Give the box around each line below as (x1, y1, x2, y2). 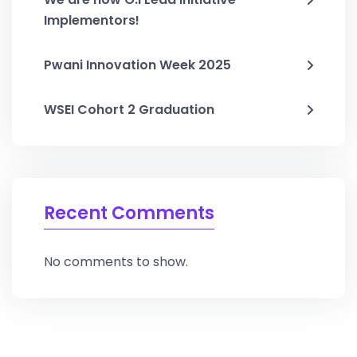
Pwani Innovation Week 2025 (44, 55, 231, 74)
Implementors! (44, 10, 139, 29)
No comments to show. (44, 252, 188, 271)
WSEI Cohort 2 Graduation (44, 100, 214, 119)
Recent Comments (44, 200, 214, 226)
